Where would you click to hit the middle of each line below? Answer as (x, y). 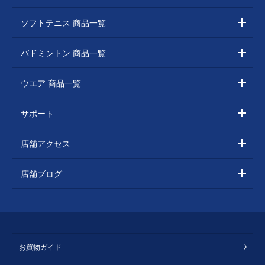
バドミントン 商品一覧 (63, 52)
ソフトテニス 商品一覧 (63, 22)
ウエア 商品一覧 (51, 83)
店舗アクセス (46, 143)
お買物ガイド (40, 246)
